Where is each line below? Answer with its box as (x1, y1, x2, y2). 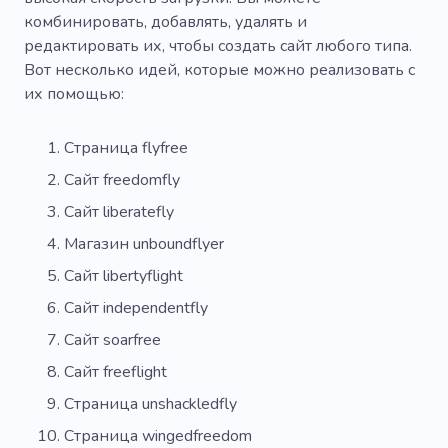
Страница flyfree (64, 136, 188, 159)
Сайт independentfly (64, 296, 208, 319)
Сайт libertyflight (64, 264, 183, 287)
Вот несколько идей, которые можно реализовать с (24, 58, 415, 81)
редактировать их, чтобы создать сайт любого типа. (24, 34, 412, 57)
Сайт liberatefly (64, 200, 174, 223)
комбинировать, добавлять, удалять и (24, 10, 307, 33)
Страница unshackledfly (64, 392, 237, 415)
